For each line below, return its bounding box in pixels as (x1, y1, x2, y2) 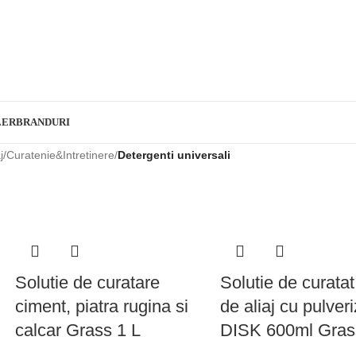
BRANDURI (16, 116, 70, 128)
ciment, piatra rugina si (14, 296, 188, 316)
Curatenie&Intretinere (6, 149, 114, 161)
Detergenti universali (117, 149, 230, 161)
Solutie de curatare (14, 273, 160, 292)
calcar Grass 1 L (14, 320, 141, 340)
